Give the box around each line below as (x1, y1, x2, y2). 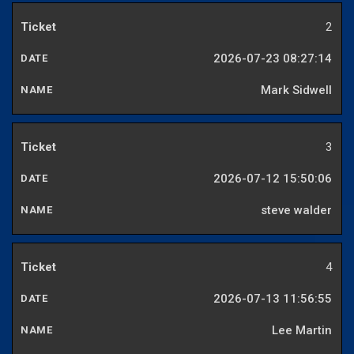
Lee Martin (272, 323, 332, 338)
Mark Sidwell (261, 83, 332, 98)
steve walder (261, 203, 332, 218)
